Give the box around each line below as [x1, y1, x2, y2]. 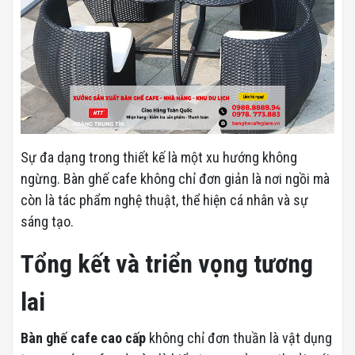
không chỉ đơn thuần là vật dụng [146, 329, 332, 346]
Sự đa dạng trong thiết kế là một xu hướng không [21, 148, 297, 166]
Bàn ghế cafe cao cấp [21, 329, 146, 346]
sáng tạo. [21, 212, 74, 230]
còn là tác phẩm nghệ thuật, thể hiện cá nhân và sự [21, 191, 308, 208]
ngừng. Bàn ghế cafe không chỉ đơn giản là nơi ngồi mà [21, 170, 330, 187]
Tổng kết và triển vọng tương [21, 248, 313, 279]
